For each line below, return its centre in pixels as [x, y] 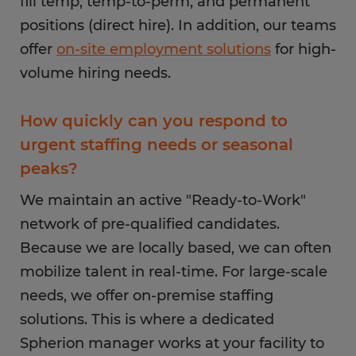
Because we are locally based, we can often [176, 248]
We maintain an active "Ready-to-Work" [163, 200]
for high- [304, 49]
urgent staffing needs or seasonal [157, 145]
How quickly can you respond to [154, 121]
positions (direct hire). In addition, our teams [178, 25]
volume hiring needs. [95, 73]
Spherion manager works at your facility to [172, 343]
